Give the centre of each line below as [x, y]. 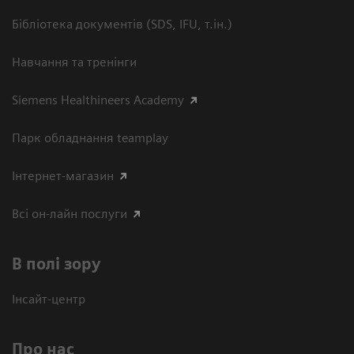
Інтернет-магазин [63, 176]
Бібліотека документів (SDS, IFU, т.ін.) [122, 24]
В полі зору [56, 264]
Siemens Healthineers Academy [98, 100]
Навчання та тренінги [74, 62]
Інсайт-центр [49, 299]
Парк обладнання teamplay [90, 138]
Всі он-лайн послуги [70, 214]
